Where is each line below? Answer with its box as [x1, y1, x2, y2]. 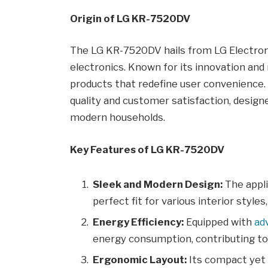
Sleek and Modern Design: [93, 178, 223, 190]
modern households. [70, 111, 166, 124]
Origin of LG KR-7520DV [70, 12, 191, 25]
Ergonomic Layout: [93, 254, 187, 266]
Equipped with [184, 215, 255, 228]
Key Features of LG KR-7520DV [70, 143, 225, 156]
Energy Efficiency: [93, 215, 184, 228]
